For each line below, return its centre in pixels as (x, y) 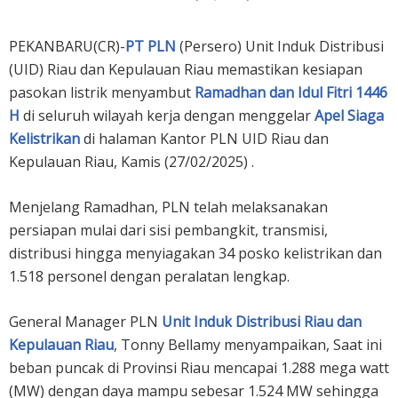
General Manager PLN (85, 321)
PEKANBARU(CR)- (67, 46)
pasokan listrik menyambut (102, 92)
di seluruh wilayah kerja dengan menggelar (167, 115)
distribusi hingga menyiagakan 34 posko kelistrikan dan (195, 253)
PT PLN (151, 46)
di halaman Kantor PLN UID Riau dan (204, 138)
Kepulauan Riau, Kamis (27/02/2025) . (133, 161)
